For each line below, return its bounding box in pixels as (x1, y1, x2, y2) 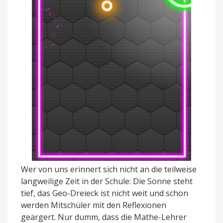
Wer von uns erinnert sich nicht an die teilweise (21, 163, 197, 175)
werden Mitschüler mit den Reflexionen (21, 199, 166, 211)
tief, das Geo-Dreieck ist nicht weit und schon (21, 187, 188, 199)
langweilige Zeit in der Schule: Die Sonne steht (21, 175, 193, 187)
